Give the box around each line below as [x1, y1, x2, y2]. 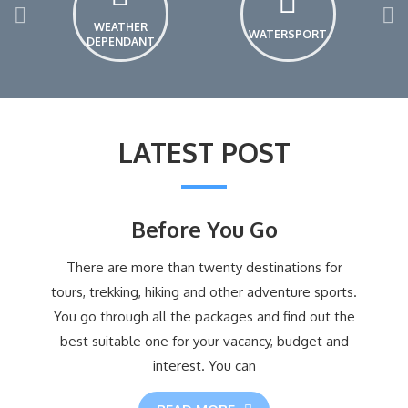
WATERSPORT [249, 27, 327, 42]
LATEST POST [117, 134, 291, 169]
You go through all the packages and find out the [53, 307, 355, 325]
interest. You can [152, 356, 256, 374]
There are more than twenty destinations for [66, 258, 342, 276]
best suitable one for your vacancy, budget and [59, 331, 349, 350]
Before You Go [130, 214, 278, 243]
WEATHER [93, 20, 148, 35]
